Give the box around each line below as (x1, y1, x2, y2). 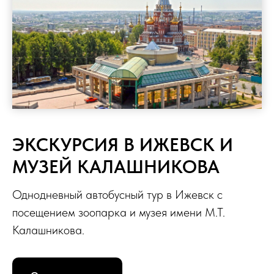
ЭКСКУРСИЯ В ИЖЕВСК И (12, 133, 233, 156)
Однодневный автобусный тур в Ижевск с (12, 187, 223, 202)
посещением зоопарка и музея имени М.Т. (12, 205, 225, 220)
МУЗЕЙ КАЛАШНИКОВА (12, 155, 220, 178)
